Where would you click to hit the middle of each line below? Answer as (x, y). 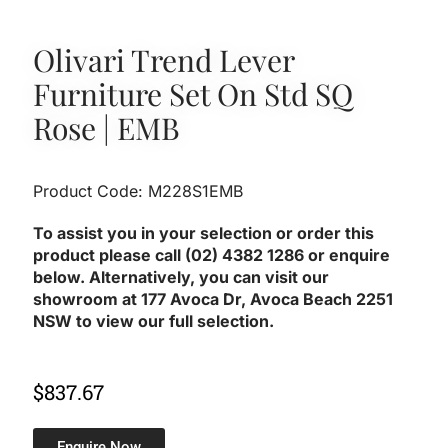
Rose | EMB (107, 127)
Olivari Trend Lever (164, 59)
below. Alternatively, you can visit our (181, 276)
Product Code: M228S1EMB (138, 190)
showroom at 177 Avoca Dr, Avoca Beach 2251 (213, 298)
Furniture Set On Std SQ (193, 93)
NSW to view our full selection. (156, 320)
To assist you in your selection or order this (204, 232)
